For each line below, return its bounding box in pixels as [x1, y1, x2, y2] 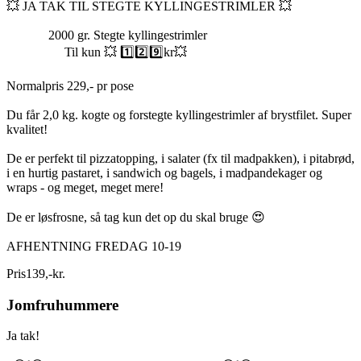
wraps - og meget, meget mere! [6, 180, 164, 194]
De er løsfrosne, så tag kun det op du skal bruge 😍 [6, 210, 265, 224]
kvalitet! [6, 122, 48, 136]
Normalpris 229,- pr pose [6, 78, 134, 93]
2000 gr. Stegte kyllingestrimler [6, 27, 207, 42]
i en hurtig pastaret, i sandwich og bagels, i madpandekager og [6, 165, 322, 180]
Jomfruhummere [6, 296, 118, 313]
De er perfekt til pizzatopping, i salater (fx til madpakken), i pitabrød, [6, 151, 355, 165]
